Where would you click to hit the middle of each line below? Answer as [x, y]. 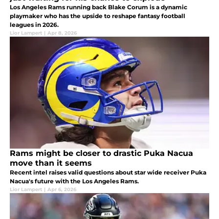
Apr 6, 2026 [62, 190]
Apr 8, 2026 [62, 33]
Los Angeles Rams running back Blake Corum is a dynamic [99, 7]
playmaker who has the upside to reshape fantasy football [98, 16]
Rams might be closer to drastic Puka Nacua [101, 153]
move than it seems [51, 163]
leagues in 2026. [34, 25]
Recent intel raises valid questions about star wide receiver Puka [108, 173]
